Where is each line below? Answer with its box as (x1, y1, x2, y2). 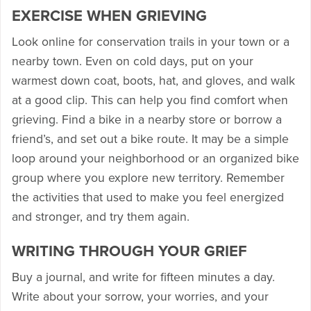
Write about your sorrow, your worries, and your (12, 289, 269, 305)
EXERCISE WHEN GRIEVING (12, 7, 207, 26)
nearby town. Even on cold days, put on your (12, 54, 253, 69)
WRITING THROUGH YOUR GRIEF (12, 242, 247, 261)
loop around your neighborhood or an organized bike (12, 151, 299, 167)
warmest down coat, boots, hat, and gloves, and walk (12, 74, 295, 89)
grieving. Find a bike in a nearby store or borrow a (12, 112, 282, 128)
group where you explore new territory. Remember (12, 171, 285, 186)
